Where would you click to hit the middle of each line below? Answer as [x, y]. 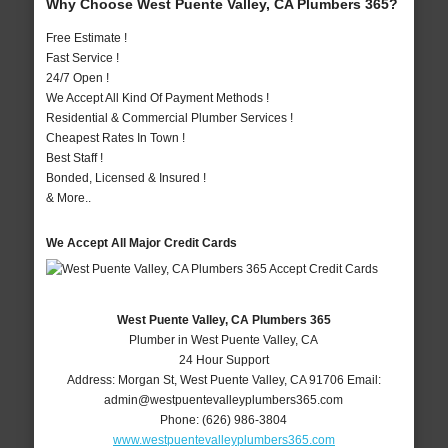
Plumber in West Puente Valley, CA [224, 340]
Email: [363, 380]
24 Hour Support [223, 360]
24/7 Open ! [77, 78]
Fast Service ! [82, 58]
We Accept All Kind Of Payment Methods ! [157, 98]
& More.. [68, 198]
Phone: [181, 420]
